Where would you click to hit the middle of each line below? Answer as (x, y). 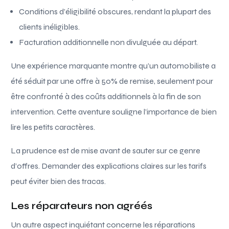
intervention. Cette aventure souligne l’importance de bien (114, 111)
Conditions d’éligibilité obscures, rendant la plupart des (115, 11)
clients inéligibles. (50, 27)
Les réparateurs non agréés (82, 205)
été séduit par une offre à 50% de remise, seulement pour (112, 81)
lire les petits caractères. (53, 127)
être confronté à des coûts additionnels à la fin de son (106, 96)
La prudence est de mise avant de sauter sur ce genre (106, 150)
